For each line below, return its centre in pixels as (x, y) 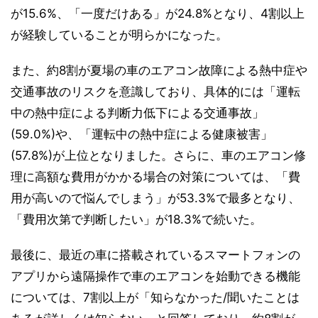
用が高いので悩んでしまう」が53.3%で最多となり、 (155, 198)
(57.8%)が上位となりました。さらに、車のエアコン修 (158, 156)
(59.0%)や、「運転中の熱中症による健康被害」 (142, 135)
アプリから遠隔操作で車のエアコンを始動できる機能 (155, 276)
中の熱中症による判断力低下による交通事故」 (137, 113)
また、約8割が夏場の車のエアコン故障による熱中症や (159, 71)
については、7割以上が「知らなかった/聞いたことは (155, 298)
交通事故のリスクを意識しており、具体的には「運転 (155, 92)
